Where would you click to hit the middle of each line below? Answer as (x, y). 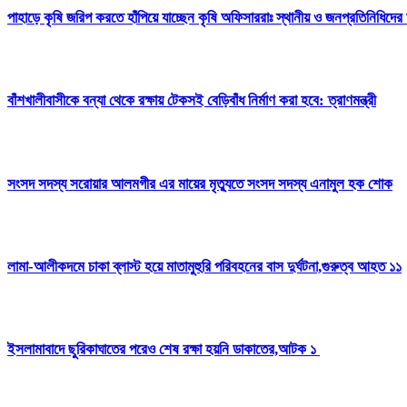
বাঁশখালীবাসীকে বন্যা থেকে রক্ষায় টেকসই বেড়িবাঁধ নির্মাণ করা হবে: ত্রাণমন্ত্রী (192, 101)
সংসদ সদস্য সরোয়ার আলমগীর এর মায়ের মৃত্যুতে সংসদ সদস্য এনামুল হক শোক (200, 184)
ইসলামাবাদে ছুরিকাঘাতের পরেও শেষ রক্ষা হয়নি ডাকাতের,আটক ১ (164, 349)
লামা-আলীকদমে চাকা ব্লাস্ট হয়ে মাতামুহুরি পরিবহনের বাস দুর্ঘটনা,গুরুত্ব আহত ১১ (204, 266)
